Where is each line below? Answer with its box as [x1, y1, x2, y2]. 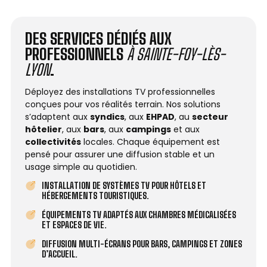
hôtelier [25, 123, 62, 135]
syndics [90, 111, 125, 123]
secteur [192, 111, 228, 123]
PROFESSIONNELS [25, 45, 127, 64]
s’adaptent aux [25, 111, 90, 123]
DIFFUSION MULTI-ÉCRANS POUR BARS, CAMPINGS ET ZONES [41, 239, 242, 249]
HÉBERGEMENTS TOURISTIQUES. [41, 191, 149, 201]
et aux [171, 123, 200, 135]
